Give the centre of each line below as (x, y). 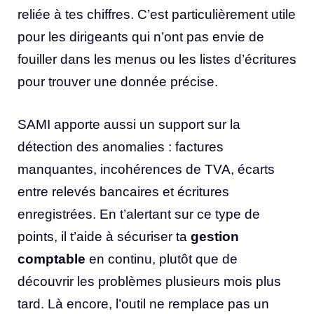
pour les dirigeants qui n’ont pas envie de (141, 37)
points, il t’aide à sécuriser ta (104, 236)
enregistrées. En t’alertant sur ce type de (139, 214)
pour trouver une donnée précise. (118, 82)
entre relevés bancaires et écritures (123, 191)
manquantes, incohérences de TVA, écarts (146, 169)
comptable (52, 259)
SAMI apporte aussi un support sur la (129, 124)
